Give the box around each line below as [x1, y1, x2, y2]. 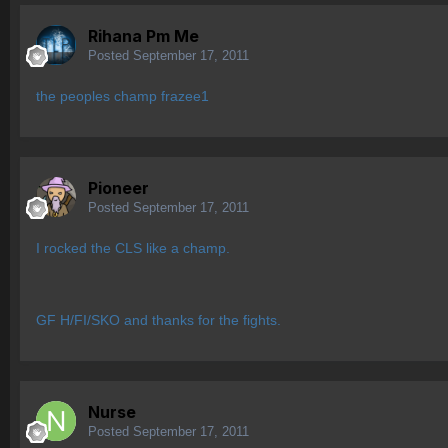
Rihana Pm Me [88, 26, 199, 47]
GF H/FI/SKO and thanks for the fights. [36, 312, 281, 329]
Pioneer [88, 178, 149, 199]
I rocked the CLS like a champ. [36, 240, 230, 257]
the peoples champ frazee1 [36, 88, 209, 105]
